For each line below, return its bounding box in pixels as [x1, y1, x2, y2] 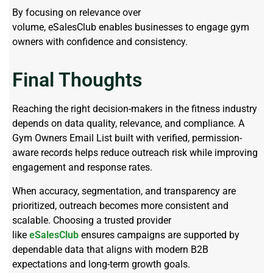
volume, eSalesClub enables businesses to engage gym [12, 21, 249, 33]
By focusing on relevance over [12, 6, 141, 18]
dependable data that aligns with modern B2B [12, 243, 208, 255]
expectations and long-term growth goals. [12, 258, 190, 270]
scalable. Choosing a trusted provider [12, 214, 171, 226]
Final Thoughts [12, 68, 142, 92]
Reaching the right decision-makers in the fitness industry [12, 103, 257, 115]
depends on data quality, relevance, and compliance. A [12, 118, 244, 130]
